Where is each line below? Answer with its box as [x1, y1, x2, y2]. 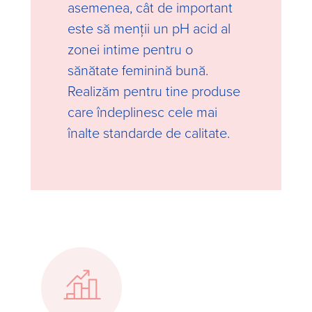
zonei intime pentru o [68, 39, 193, 58]
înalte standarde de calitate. [68, 123, 230, 142]
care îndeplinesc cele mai [68, 102, 217, 121]
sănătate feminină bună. [68, 60, 208, 79]
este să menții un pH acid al [68, 18, 231, 38]
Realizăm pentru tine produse [68, 81, 240, 100]
